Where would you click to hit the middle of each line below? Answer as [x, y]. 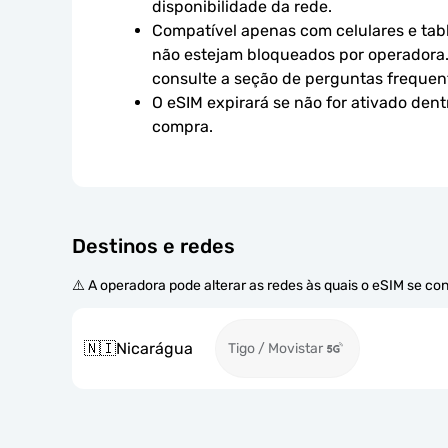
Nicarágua [154, 348]
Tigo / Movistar [275, 348]
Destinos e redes [153, 246]
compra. [182, 126]
